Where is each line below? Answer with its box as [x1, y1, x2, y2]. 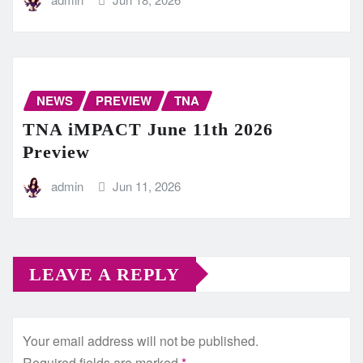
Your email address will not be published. [23, 331, 258, 350]
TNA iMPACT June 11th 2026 [23, 119, 273, 140]
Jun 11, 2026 [113, 177, 181, 195]
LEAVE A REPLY [29, 263, 180, 284]
